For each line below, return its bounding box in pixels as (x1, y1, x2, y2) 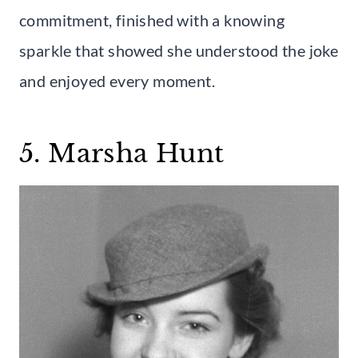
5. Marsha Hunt (19, 137, 225, 169)
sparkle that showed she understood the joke (19, 40, 339, 60)
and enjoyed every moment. (19, 70, 215, 90)
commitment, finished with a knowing (19, 10, 284, 30)
